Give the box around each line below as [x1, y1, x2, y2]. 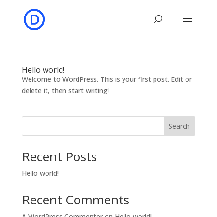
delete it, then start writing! [21, 86, 109, 95]
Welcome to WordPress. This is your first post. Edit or [21, 75, 192, 84]
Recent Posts [21, 148, 97, 165]
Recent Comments [21, 191, 129, 208]
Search [169, 121, 190, 131]
